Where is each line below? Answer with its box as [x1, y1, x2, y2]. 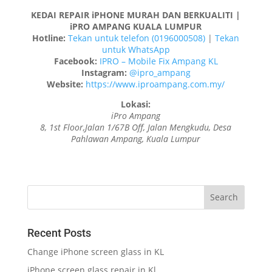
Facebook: [53, 55, 97, 67]
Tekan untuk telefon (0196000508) [68, 32, 206, 44]
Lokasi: [121, 98, 151, 110]
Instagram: [81, 66, 127, 78]
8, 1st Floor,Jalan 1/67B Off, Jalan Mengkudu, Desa [40, 121, 232, 133]
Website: [47, 78, 84, 90]
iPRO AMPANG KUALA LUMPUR [70, 20, 202, 32]
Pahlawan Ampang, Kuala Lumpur [71, 132, 201, 144]
